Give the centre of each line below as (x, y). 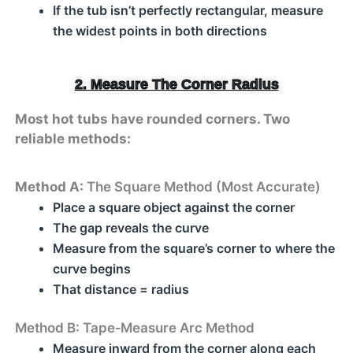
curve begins (91, 269)
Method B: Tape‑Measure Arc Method (134, 328)
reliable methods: (72, 139)
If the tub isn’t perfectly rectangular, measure (188, 10)
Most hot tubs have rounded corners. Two (152, 119)
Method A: (49, 187)
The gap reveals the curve (130, 228)
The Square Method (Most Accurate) (202, 187)
